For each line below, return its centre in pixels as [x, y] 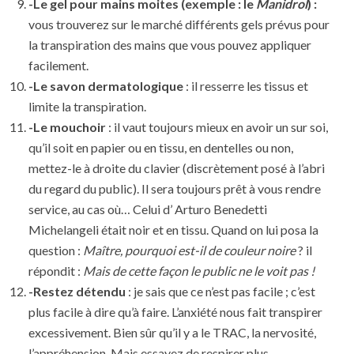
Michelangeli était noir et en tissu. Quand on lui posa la [173, 230]
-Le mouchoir [68, 127]
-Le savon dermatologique [107, 86]
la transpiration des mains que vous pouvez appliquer [170, 45]
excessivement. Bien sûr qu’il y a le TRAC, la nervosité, [172, 333]
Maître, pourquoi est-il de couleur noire [190, 250]
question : [56, 250]
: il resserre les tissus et [247, 86]
